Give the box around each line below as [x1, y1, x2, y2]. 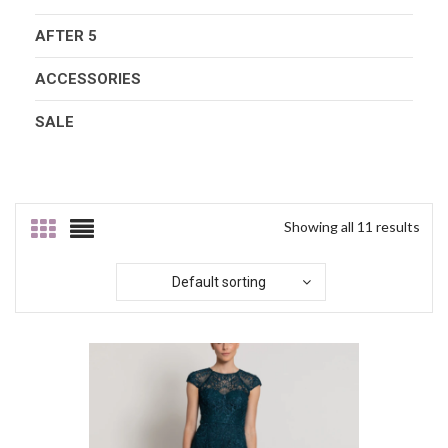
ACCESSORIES [35, 69, 141, 88]
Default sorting [171, 273, 266, 290]
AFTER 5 [35, 26, 97, 45]
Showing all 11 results [284, 217, 420, 235]
